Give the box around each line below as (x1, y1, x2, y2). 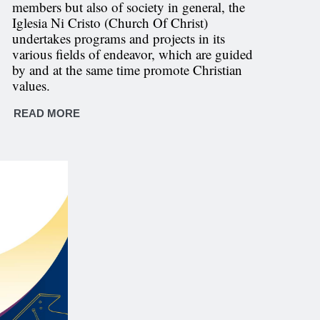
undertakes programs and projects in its (12, 29, 226, 47)
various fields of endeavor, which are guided (12, 45, 254, 63)
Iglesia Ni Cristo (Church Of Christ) (12, 14, 209, 31)
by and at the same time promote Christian (12, 61, 243, 79)
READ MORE (14, 107, 81, 119)
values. (12, 76, 51, 94)
